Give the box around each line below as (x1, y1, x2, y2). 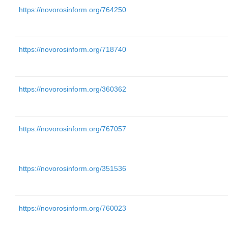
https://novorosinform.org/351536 (19, 164, 126, 173)
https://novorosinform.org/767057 (19, 125, 126, 133)
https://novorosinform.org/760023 (19, 204, 126, 212)
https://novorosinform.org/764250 (19, 6, 126, 14)
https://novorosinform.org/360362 (19, 85, 126, 93)
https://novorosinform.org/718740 (19, 45, 126, 53)
